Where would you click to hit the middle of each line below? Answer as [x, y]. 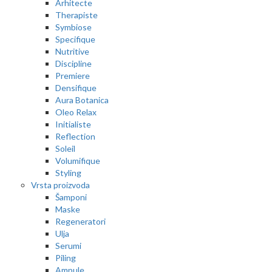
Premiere [73, 75]
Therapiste [76, 15]
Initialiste [73, 124]
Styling [68, 172]
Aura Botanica [82, 100]
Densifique [76, 87]
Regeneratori [80, 221]
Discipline [73, 63]
